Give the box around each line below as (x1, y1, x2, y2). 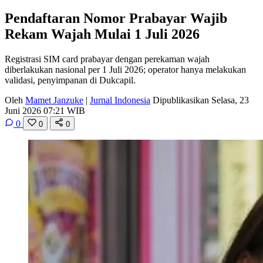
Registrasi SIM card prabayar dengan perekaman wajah (5, 53, 210, 64)
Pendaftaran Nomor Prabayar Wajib (5, 10, 227, 26)
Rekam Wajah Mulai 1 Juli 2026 (5, 26, 200, 42)
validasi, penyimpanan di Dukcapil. (5, 75, 136, 85)
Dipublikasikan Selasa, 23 (153, 95, 249, 105)
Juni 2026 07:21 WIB (5, 105, 85, 116)
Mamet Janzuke (25, 95, 83, 105)
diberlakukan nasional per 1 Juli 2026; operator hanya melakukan (5, 64, 246, 75)
